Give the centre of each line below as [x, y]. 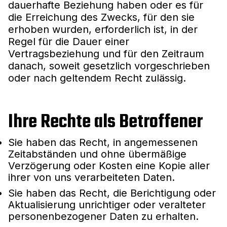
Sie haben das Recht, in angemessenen [103, 142]
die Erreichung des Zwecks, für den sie [101, 17]
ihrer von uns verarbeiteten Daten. [91, 177]
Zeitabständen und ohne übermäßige [97, 154]
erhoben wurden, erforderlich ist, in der [103, 29]
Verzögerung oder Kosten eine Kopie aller [109, 165]
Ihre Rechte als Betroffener [105, 122]
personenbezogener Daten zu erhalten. [103, 216]
